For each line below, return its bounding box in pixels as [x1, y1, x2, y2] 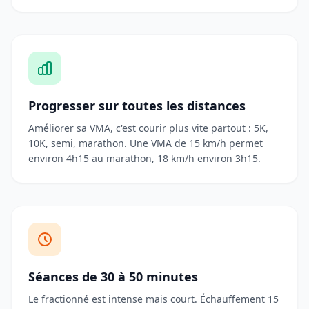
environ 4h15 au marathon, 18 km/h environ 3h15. [28, 152, 261, 165]
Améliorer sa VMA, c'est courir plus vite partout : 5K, [28, 121, 268, 134]
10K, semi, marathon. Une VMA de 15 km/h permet [28, 137, 263, 150]
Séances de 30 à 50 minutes [28, 268, 198, 285]
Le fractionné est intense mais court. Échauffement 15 [28, 292, 279, 306]
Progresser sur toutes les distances [28, 97, 246, 114]
